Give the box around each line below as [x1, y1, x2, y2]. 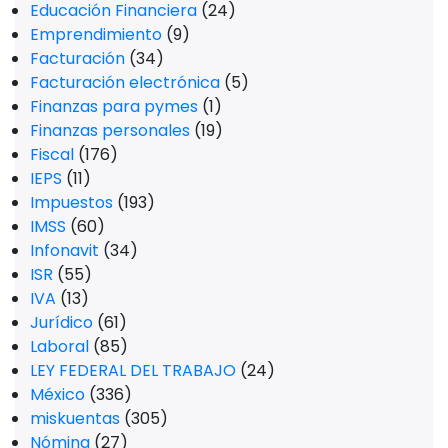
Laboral [30, 335, 89, 359]
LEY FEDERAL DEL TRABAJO [30, 359, 236, 383]
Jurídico [30, 311, 93, 335]
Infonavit [30, 239, 99, 263]
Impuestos [30, 191, 113, 215]
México [30, 383, 85, 407]
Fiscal [30, 143, 74, 167]
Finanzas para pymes [30, 95, 198, 119]
